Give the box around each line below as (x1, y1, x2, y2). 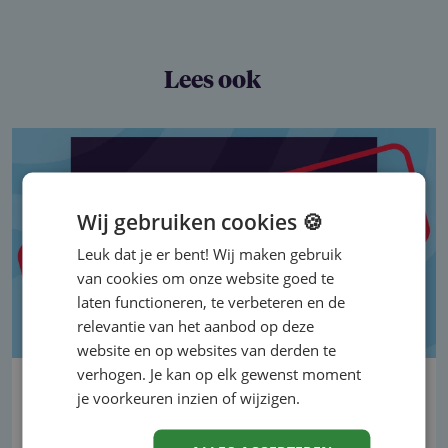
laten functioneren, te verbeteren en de (77, 291, 346, 311)
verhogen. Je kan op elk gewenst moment (77, 363, 362, 383)
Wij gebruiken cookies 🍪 (77, 207, 324, 235)
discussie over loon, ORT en (36, 405, 316, 427)
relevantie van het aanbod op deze (77, 315, 315, 335)
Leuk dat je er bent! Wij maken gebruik (77, 243, 343, 263)
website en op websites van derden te (77, 339, 337, 359)
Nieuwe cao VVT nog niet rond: (36, 382, 353, 404)
